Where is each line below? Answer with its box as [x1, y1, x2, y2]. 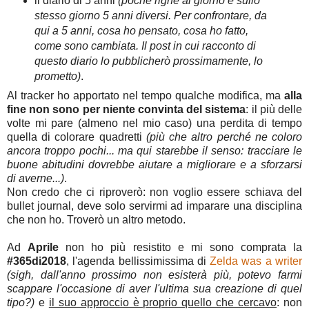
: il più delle [246, 103, 303, 116]
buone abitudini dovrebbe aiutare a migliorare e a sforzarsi [7, 159, 302, 171]
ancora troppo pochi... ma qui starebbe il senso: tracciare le [7, 145, 302, 157]
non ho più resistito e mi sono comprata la [59, 241, 303, 254]
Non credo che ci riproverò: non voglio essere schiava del [7, 186, 302, 199]
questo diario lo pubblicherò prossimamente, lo [34, 54, 263, 67]
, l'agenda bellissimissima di [66, 255, 210, 268]
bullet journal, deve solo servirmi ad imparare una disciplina [7, 200, 302, 212]
